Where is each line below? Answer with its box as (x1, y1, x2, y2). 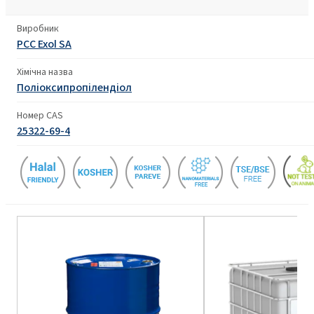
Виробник (17, 21, 59, 35)
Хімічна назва (17, 64, 73, 78)
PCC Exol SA (17, 36, 71, 51)
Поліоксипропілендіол (17, 79, 132, 95)
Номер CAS (17, 108, 63, 122)
